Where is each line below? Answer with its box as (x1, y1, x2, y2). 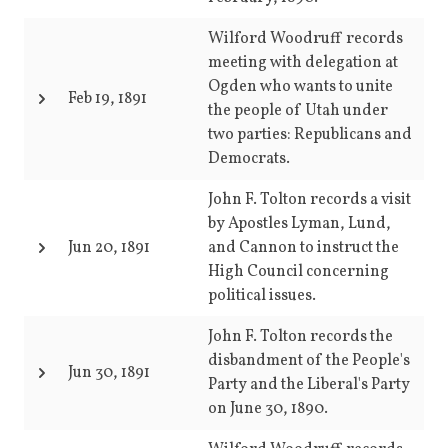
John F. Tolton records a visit (208, 189, 411, 211)
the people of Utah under (208, 100, 388, 122)
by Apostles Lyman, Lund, (208, 213, 391, 235)
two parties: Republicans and (208, 124, 412, 146)
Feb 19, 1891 (68, 88, 147, 110)
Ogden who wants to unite (208, 76, 393, 98)
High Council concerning (208, 261, 389, 283)
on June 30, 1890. (208, 398, 328, 420)
